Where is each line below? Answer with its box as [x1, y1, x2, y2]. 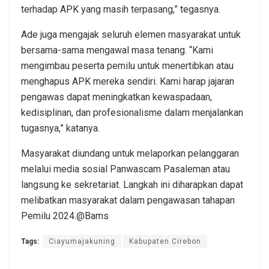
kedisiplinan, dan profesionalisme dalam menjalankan [21, 106, 243, 118]
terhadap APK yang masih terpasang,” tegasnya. [21, 3, 220, 15]
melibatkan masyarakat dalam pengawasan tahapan [21, 194, 235, 206]
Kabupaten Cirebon [129, 237, 201, 246]
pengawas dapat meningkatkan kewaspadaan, [21, 91, 212, 103]
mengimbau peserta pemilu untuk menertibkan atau [21, 59, 234, 71]
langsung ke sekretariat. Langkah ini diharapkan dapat [21, 178, 243, 190]
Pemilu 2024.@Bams [21, 210, 109, 222]
